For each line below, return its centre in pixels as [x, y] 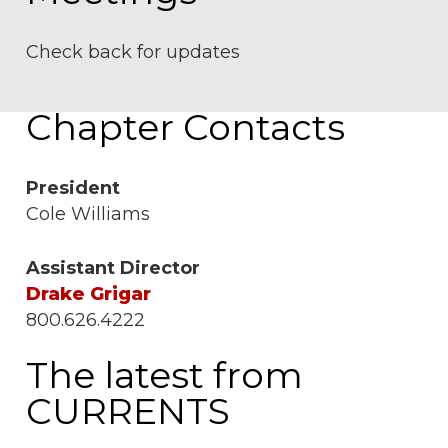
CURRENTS [127, 410]
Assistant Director [112, 268]
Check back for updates [132, 52]
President [72, 188]
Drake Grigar [88, 294]
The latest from [164, 374]
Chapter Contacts [185, 127]
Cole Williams [87, 214]
